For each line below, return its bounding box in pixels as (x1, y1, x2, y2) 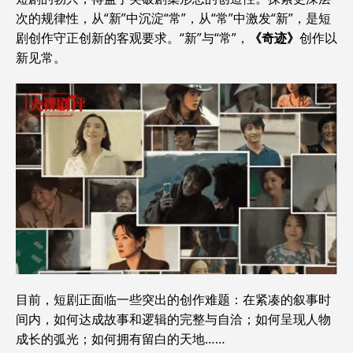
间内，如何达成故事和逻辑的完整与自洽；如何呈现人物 (16, 310, 331, 329)
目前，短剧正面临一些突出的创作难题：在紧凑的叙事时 (16, 291, 331, 309)
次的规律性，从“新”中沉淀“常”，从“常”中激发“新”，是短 (16, 9, 331, 27)
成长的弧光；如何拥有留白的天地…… (16, 330, 225, 348)
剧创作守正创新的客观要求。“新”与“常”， (16, 28, 249, 46)
